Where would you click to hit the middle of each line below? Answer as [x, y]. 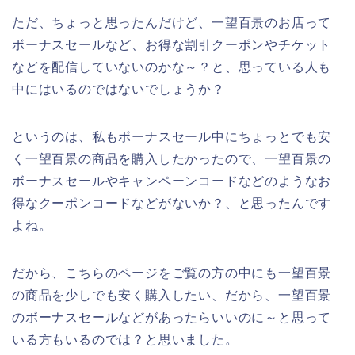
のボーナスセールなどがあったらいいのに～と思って [172, 318]
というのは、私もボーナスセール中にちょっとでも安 [172, 137]
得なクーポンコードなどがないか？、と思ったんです [172, 204]
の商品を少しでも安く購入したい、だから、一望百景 [172, 296]
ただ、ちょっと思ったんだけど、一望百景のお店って [172, 23]
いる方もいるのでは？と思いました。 [125, 340]
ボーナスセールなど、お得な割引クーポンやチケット [172, 45]
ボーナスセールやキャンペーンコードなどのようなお [172, 181]
